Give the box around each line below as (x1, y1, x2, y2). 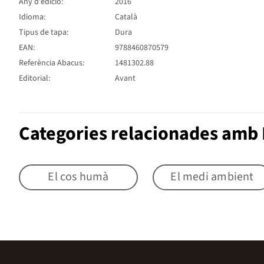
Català (115, 11, 137, 23)
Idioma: (19, 11, 45, 23)
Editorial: (19, 72, 50, 84)
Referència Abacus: (19, 57, 84, 69)
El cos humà (48, 169, 109, 186)
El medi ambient (170, 169, 254, 186)
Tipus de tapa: (19, 26, 68, 38)
